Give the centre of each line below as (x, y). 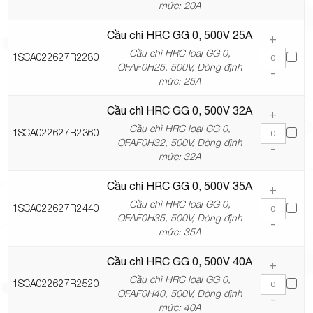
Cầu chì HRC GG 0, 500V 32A (180, 111)
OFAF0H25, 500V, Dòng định (180, 67)
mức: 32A (180, 156)
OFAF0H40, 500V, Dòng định (180, 293)
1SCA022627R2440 (56, 208)
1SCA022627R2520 (56, 284)
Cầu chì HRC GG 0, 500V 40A (180, 262)
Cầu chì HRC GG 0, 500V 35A (180, 186)
